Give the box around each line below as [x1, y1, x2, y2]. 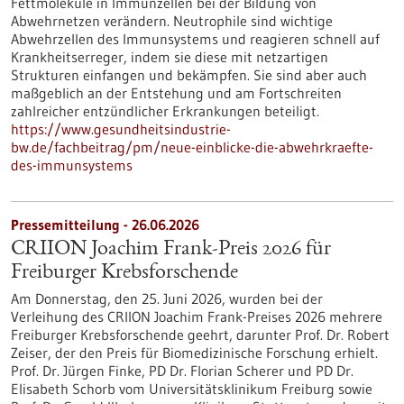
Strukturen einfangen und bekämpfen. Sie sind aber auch [11, 66, 367, 84]
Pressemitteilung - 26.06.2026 [11, 216, 199, 234]
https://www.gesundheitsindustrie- [11, 120, 231, 138]
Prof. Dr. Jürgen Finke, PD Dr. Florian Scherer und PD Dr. [11, 362, 353, 380]
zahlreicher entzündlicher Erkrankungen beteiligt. [11, 102, 319, 120]
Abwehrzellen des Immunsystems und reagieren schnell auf [11, 30, 380, 48]
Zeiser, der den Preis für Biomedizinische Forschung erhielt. [11, 344, 378, 362]
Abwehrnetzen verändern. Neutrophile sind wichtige [11, 12, 333, 30]
